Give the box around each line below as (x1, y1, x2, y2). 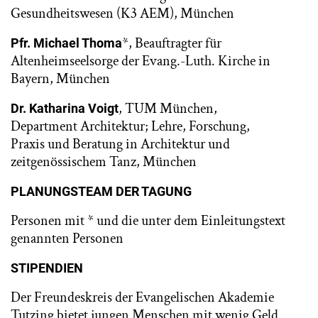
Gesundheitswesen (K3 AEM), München (11, 4, 234, 23)
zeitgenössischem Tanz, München (11, 153, 197, 171)
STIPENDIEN (11, 261, 83, 275)
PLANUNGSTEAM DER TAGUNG (11, 184, 192, 199)
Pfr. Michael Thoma (11, 35, 122, 50)
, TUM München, (119, 99, 217, 118)
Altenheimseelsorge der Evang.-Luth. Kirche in (11, 52, 270, 70)
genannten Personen (11, 229, 124, 248)
